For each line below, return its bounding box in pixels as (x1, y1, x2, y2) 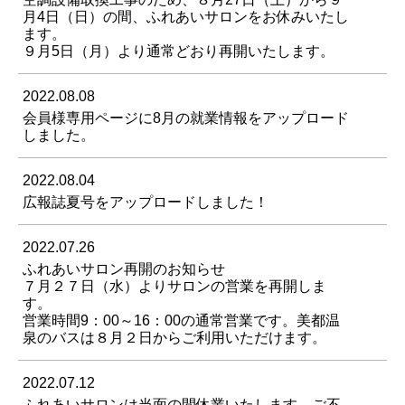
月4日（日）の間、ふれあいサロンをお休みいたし (23, 9, 349, 25)
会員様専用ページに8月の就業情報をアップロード (23, 110, 349, 127)
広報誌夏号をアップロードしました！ (23, 194, 268, 211)
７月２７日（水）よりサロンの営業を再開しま (23, 278, 326, 295)
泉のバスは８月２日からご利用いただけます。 (23, 330, 326, 346)
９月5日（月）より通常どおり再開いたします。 (23, 43, 334, 60)
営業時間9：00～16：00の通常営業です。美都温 (23, 313, 340, 329)
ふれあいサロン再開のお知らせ (23, 261, 225, 278)
